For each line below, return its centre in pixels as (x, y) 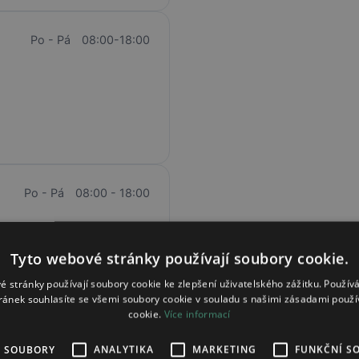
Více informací (197, 314)
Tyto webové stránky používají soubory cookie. (179, 258)
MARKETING (224, 349)
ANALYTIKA (124, 349)
